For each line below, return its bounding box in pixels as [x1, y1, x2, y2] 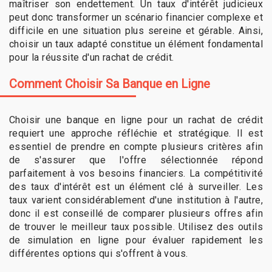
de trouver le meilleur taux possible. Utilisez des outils [9, 220, 263, 233]
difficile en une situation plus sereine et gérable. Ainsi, [9, 24, 263, 36]
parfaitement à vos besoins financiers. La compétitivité [9, 167, 263, 179]
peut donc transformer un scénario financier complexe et [9, 11, 263, 23]
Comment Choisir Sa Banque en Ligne [9, 76, 210, 91]
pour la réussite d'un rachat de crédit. [9, 51, 174, 63]
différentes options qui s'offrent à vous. [9, 247, 188, 259]
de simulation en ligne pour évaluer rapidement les [9, 234, 263, 246]
